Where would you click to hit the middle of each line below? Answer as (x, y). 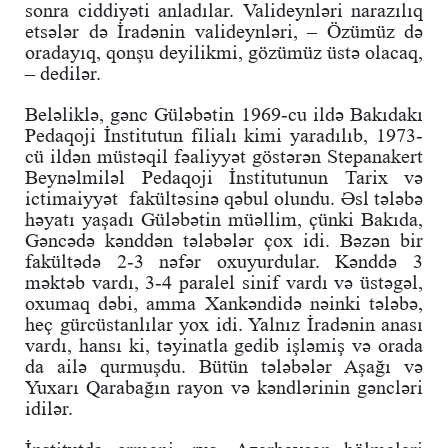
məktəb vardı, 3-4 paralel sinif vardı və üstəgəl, (224, 281)
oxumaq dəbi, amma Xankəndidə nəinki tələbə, (224, 302)
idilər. (49, 407)
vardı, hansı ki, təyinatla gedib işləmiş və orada (224, 344)
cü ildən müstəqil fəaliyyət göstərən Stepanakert (224, 155)
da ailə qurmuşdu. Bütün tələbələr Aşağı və (224, 365)
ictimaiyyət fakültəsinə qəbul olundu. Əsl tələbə (224, 197)
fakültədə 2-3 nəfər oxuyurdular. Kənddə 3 (224, 260)
